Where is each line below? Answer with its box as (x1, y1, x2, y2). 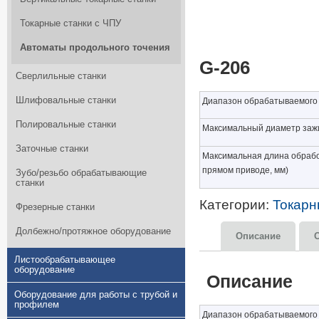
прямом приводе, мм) (202, 165, 288, 175)
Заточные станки (16, 143, 88, 154)
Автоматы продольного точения (20, 42, 170, 53)
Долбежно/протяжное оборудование (16, 226, 171, 236)
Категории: (199, 197, 273, 212)
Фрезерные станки (16, 202, 95, 212)
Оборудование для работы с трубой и (14, 289, 177, 300)
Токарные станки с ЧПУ (20, 18, 121, 28)
